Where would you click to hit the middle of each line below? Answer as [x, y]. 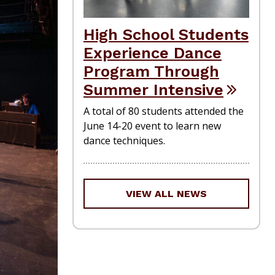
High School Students [166, 35]
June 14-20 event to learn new [152, 126]
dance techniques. [124, 141]
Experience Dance [153, 53]
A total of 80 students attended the [164, 111]
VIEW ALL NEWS [166, 193]
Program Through [151, 72]
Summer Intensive [153, 90]
